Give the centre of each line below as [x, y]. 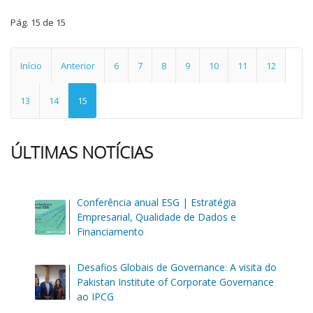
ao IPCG [96, 297]
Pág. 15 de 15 [38, 22]
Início [31, 66]
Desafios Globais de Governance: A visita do [177, 267]
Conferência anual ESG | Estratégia [157, 202]
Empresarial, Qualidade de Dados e [157, 217]
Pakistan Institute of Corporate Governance [176, 282]
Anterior [78, 66]
